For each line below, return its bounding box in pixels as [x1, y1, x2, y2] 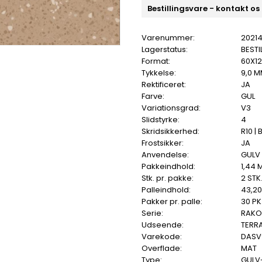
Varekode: [142, 231, 182, 243]
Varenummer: [142, 32, 195, 44]
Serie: [142, 208, 163, 219]
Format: [142, 56, 170, 67]
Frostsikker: [142, 137, 184, 149]
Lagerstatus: [142, 44, 188, 56]
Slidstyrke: [142, 114, 180, 126]
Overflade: [142, 243, 182, 254]
